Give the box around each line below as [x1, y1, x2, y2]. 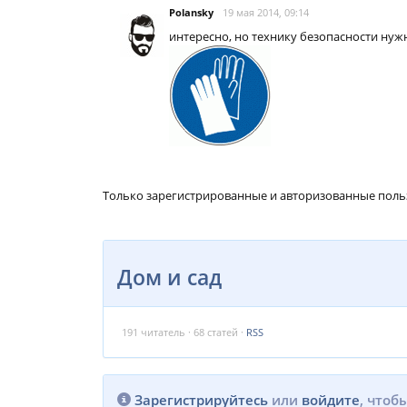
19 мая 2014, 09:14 [223, 5, 309, 19]
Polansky [169, 5, 213, 19]
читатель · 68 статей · [138, 325, 246, 339]
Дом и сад [117, 263, 222, 292]
